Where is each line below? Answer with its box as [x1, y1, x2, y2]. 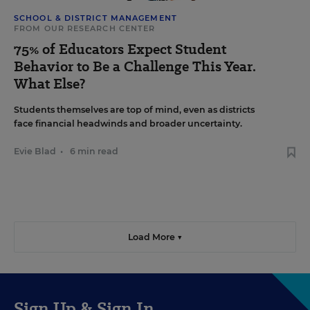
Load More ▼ [127, 232, 183, 243]
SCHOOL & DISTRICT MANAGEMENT [14, 13, 177, 24]
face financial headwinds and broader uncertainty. [14, 118, 242, 129]
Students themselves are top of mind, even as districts [14, 104, 255, 116]
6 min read [70, 146, 118, 157]
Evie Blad [14, 146, 56, 157]
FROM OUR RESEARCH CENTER [14, 24, 156, 34]
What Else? [14, 74, 85, 94]
